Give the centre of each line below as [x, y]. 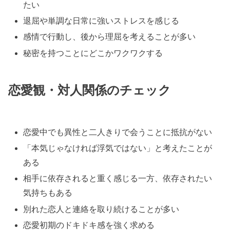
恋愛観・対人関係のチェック [90, 90]
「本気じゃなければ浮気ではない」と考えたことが [118, 148]
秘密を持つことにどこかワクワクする [93, 53]
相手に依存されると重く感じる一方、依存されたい [118, 179]
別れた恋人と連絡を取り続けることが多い [101, 209]
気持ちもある [48, 193]
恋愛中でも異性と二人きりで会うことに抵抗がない [118, 132]
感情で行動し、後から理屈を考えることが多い [110, 37]
